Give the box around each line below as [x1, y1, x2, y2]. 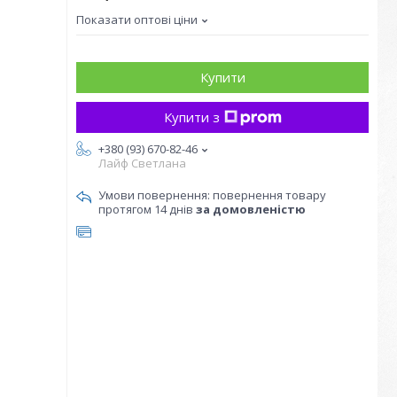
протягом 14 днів [98, 201, 196, 217]
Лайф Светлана [98, 155, 186, 171]
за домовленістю [196, 201, 306, 217]
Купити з [163, 108, 220, 126]
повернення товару [213, 187, 326, 203]
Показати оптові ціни [76, 12, 198, 27]
